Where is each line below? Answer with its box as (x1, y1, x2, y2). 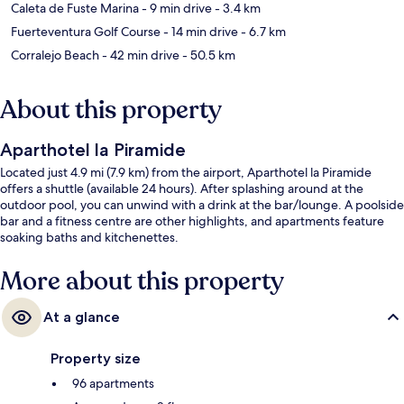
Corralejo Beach (11, 47, 99, 64)
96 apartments (72, 375, 154, 392)
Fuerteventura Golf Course (11, 23, 161, 41)
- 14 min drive (161, 23, 238, 41)
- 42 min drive (99, 47, 179, 64)
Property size (50, 350, 141, 368)
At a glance (43, 308, 120, 326)
